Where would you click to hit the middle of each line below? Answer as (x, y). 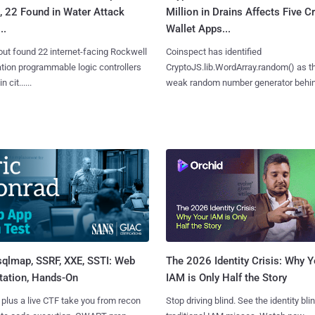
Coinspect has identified (213, 51)
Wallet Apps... (198, 28)
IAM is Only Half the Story (226, 278)
